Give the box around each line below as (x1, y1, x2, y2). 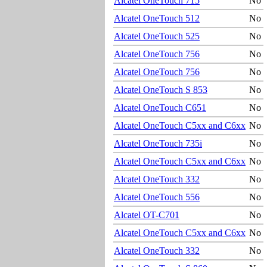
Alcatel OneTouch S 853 (114, 84, 207, 95)
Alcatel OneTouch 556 (114, 191, 200, 202)
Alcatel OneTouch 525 (114, 30, 200, 41)
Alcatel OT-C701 (114, 209, 179, 220)
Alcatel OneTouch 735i (114, 138, 202, 148)
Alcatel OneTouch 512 (114, 13, 200, 23)
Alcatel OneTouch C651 (114, 102, 206, 113)
